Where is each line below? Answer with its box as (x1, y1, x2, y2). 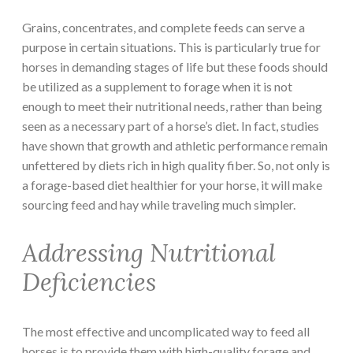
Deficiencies (22, 266, 156, 298)
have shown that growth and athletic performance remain (22, 137, 328, 153)
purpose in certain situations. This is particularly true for (22, 39, 321, 54)
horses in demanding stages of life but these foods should (22, 58, 328, 74)
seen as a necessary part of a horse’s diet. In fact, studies (22, 117, 319, 133)
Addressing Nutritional (22, 237, 276, 269)
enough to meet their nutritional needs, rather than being (22, 98, 322, 113)
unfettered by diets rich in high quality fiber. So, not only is (22, 157, 330, 173)
